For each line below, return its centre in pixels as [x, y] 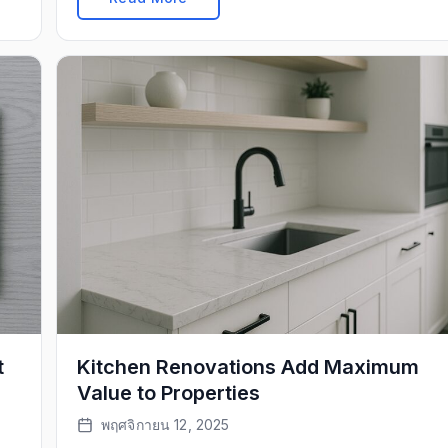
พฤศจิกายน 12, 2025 [165, 424]
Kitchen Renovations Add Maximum [248, 367]
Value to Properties [168, 393]
